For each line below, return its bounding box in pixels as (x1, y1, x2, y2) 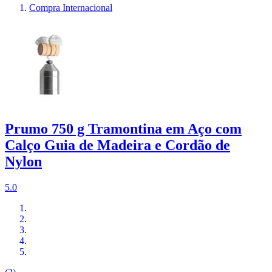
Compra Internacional (29, 2, 112, 13)
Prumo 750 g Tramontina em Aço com (5, 121, 242, 137)
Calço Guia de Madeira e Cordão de (5, 137, 230, 153)
